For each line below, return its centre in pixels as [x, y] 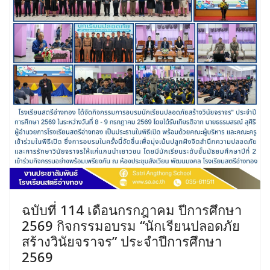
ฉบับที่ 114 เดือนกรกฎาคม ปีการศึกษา [132, 210]
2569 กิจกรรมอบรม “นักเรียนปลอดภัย [131, 226]
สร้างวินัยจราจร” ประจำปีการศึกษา [122, 241]
